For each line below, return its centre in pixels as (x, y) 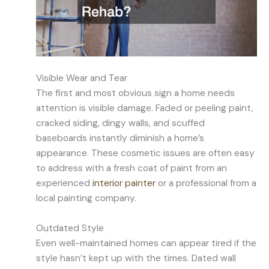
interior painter (124, 183)
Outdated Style (70, 228)
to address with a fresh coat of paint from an (131, 168)
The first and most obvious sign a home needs (135, 93)
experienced (64, 183)
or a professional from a (206, 183)
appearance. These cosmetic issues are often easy (145, 153)
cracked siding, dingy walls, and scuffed (120, 123)
